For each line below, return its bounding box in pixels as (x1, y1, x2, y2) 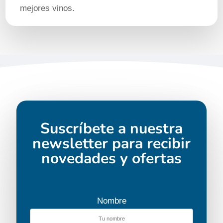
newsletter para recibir (32, 133, 191, 154)
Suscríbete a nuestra (40, 118, 183, 139)
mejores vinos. (20, 3, 75, 13)
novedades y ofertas (41, 148, 182, 169)
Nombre (97, 196, 126, 206)
